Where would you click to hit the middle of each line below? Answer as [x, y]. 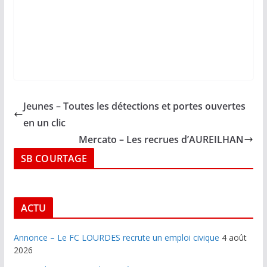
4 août [234, 238]
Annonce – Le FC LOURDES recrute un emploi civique [116, 238]
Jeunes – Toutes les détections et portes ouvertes [134, 106]
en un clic [44, 123]
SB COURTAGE [54, 159]
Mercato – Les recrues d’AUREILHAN [162, 140]
